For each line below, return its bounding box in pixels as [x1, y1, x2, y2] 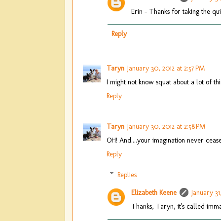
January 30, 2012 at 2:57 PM [127, 64, 205, 73]
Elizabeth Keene [131, 187, 177, 197]
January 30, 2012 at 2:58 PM [127, 122, 205, 131]
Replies [117, 170, 137, 179]
